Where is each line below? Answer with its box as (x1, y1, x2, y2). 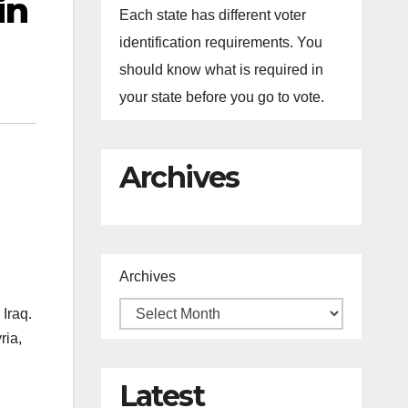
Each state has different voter (118, 7, 306, 23)
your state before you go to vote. (118, 89, 324, 105)
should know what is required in (118, 62, 323, 77)
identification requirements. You (118, 35, 322, 50)
